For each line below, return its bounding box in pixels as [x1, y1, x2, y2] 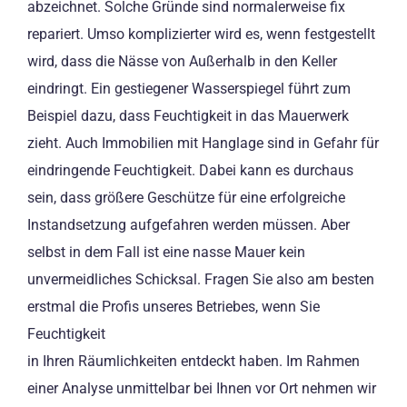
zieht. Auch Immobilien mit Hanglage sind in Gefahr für [27, 134, 379, 153]
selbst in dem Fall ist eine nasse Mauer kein [27, 243, 305, 262]
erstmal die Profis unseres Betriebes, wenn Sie [27, 298, 320, 316]
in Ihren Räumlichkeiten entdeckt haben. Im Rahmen [27, 352, 360, 371]
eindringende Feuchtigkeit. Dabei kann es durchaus [27, 162, 353, 180]
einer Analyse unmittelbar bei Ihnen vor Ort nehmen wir [27, 380, 376, 398]
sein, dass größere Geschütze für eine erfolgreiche [27, 189, 345, 207]
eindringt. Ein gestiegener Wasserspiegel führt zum [27, 80, 351, 98]
